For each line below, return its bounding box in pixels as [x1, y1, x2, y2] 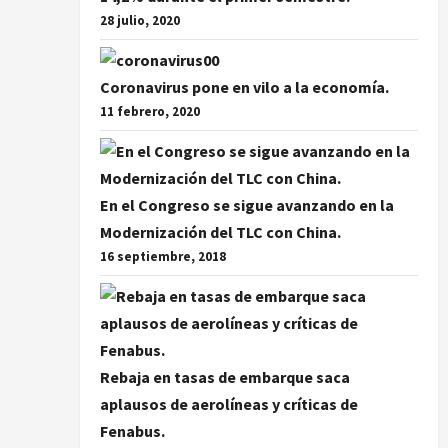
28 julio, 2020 [100, 12, 180, 30]
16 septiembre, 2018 [100, 248, 226, 266]
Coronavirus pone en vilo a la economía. [100, 77, 389, 98]
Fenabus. [100, 421, 165, 442]
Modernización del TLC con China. [100, 222, 341, 243]
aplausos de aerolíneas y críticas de [100, 394, 358, 415]
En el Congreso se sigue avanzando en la [100, 195, 394, 216]
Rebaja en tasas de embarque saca [100, 367, 350, 388]
